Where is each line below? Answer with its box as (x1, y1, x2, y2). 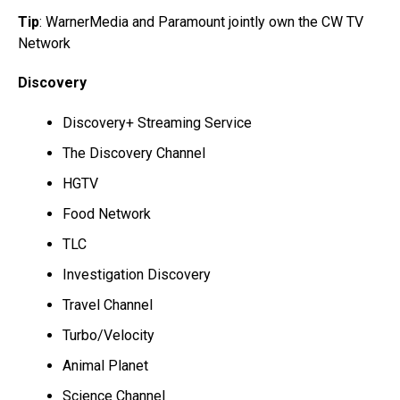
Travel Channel (62, 296, 156, 313)
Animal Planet (62, 357, 148, 374)
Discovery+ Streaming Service (62, 114, 252, 131)
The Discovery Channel (62, 145, 205, 162)
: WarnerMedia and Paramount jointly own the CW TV (39, 13, 363, 30)
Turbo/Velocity (62, 327, 154, 344)
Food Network (62, 205, 151, 222)
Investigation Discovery (62, 266, 211, 283)
